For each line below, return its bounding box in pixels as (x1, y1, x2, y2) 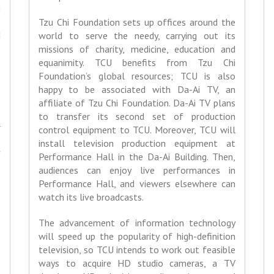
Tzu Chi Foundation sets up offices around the (39, 16, 235, 29)
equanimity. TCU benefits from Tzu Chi (39, 56, 235, 69)
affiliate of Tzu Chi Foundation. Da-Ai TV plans (39, 97, 235, 109)
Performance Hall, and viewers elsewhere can (39, 177, 235, 190)
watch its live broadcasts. (39, 191, 144, 204)
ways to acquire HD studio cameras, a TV (39, 257, 235, 270)
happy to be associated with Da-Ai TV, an (39, 83, 235, 96)
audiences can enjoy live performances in (39, 164, 235, 177)
